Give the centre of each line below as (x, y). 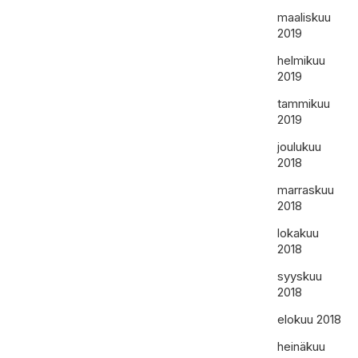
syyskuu (300, 276)
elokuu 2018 (310, 319)
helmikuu (302, 60)
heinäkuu (302, 346)
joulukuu (300, 147)
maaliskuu (304, 17)
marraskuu (306, 190)
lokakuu (298, 233)
